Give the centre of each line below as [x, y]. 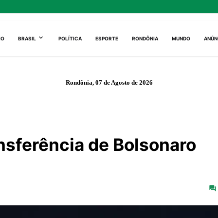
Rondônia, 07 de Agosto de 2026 [109, 82]
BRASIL [27, 38]
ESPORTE [107, 38]
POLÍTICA [70, 38]
